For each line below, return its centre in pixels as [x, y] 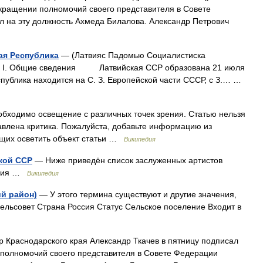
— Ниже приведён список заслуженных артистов [127, 160]
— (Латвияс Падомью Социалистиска [132, 55]
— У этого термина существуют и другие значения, [137, 194]
